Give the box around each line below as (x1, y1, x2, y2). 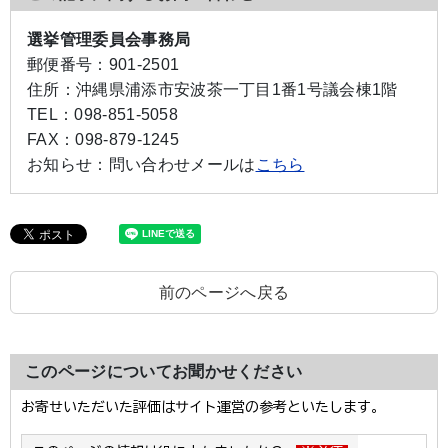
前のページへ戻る (158, 284, 290, 301)
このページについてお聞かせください (25, 363, 303, 380)
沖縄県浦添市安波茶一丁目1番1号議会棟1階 (75, 81, 398, 98)
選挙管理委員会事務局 (27, 31, 191, 48)
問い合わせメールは (108, 156, 256, 173)
